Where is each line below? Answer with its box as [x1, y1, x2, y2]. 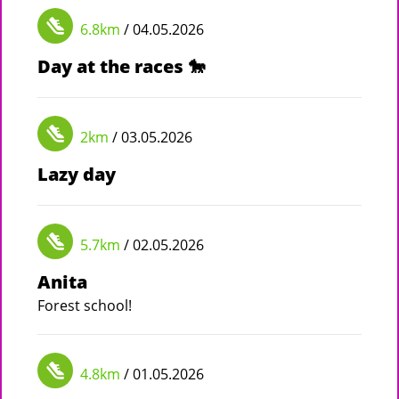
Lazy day [37, 161, 116, 186]
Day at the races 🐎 [37, 53, 206, 78]
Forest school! [37, 295, 132, 315]
